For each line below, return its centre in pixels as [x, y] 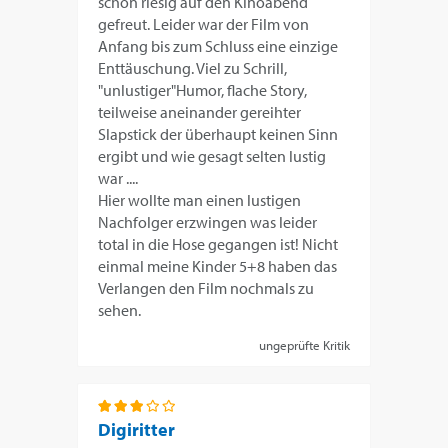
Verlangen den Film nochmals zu [206, 287]
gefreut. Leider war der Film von [204, 23]
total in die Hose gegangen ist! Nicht [218, 243]
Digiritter [137, 429]
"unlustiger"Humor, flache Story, [203, 89]
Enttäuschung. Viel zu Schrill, [193, 67]
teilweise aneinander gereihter [200, 111]
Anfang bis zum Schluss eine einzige [218, 45]
